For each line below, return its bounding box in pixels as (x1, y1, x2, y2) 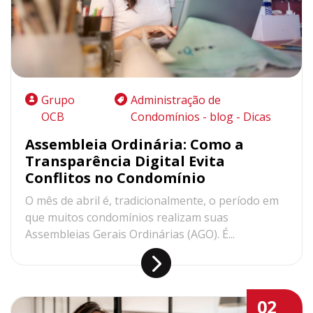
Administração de (131, 92, 221, 108)
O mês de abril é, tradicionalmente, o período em (25, 193, 279, 208)
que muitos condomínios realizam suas (25, 210, 228, 225)
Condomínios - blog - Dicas (131, 109, 272, 124)
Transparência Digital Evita (25, 152, 225, 170)
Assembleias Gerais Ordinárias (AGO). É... (25, 226, 235, 242)
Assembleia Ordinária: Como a (25, 135, 244, 154)
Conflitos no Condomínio (25, 168, 205, 187)
